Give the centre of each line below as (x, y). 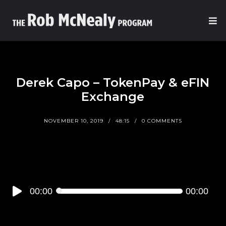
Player (19, 202)
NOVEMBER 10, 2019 (73, 121)
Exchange (113, 97)
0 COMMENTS (162, 121)
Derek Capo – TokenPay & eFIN (113, 82)
